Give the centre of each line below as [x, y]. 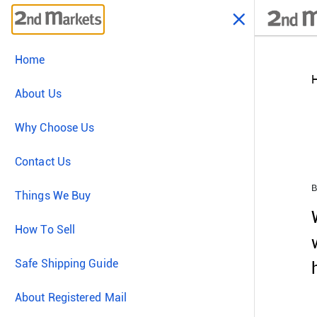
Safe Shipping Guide [67, 264]
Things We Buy [53, 196]
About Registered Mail [71, 298]
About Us [38, 94]
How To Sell [45, 230]
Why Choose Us [55, 128]
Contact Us [43, 162]
